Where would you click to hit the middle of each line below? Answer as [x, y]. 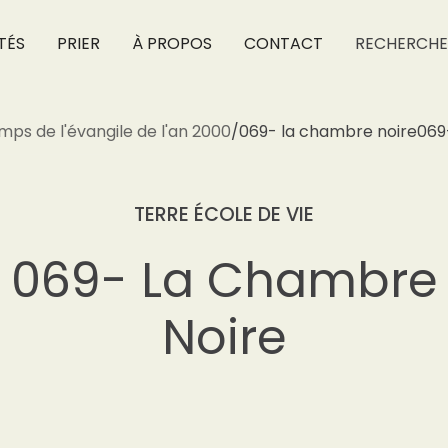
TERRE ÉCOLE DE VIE [224, 214]
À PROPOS [171, 43]
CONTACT [283, 43]
